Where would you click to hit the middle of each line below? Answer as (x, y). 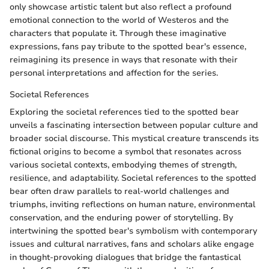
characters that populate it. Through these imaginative (118, 34)
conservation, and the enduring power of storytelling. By (121, 218)
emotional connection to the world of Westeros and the (119, 20)
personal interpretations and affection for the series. (114, 73)
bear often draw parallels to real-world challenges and (119, 192)
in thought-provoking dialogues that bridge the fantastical (125, 258)
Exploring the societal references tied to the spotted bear (124, 112)
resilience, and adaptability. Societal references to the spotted (133, 178)
